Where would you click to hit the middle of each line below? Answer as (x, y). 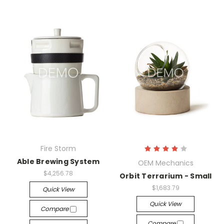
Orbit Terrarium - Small (165, 176)
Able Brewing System (58, 162)
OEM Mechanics (165, 163)
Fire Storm (58, 149)
